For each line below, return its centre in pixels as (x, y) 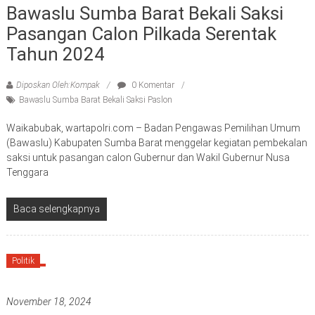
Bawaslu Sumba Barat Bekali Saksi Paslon (95, 99)
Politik (23, 261)
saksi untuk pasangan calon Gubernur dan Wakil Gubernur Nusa (148, 157)
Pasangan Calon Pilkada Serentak (141, 33)
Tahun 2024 (55, 54)
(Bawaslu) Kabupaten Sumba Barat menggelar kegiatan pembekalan (156, 142)
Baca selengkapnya (56, 208)
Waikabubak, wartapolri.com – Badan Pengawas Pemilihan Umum (153, 128)
